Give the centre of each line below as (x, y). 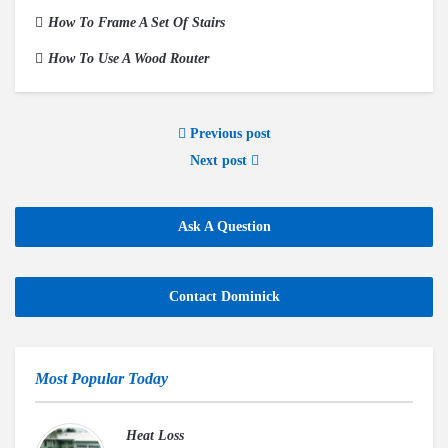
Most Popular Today (101, 378)
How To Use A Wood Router (128, 58)
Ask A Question (224, 226)
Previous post (228, 133)
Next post (220, 160)
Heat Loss (155, 435)
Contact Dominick (224, 296)
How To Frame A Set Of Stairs (136, 22)
